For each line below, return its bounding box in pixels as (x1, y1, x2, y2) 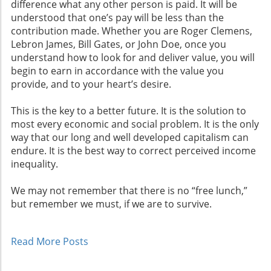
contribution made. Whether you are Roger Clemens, (11, 24, 252, 38)
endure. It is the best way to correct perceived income (11, 143, 256, 157)
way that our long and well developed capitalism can (11, 130, 249, 144)
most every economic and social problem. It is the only (11, 117, 259, 131)
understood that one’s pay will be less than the (11, 10, 224, 24)
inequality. (11, 157, 60, 171)
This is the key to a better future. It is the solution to (11, 103, 246, 117)
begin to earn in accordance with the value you (11, 64, 224, 77)
